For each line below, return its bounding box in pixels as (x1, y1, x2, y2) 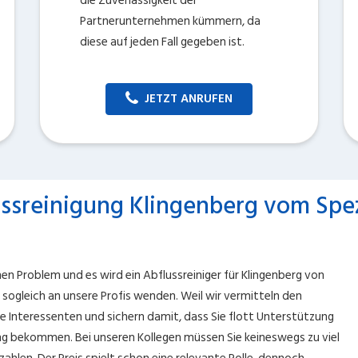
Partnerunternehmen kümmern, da (80, 11, 261, 31)
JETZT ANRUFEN (145, 89, 233, 109)
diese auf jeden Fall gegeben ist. (80, 32, 245, 52)
